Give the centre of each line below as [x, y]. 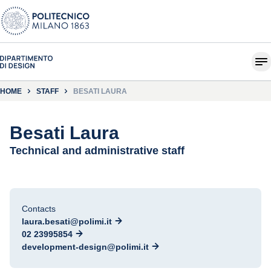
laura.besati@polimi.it [67, 221]
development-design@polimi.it [85, 247]
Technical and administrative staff [97, 151]
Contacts [39, 209]
